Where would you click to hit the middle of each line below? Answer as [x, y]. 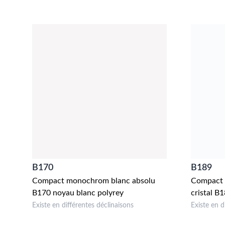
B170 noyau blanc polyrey [78, 193]
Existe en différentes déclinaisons [83, 205]
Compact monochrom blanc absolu [94, 181]
